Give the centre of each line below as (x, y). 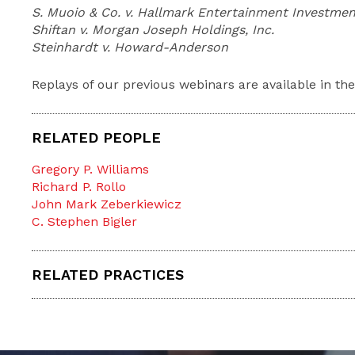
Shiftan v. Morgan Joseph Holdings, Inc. (153, 29)
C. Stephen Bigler (84, 221)
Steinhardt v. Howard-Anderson (130, 47)
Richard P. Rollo (79, 186)
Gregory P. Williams (90, 169)
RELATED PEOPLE (96, 137)
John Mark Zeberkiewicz (107, 204)
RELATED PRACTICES (108, 274)
